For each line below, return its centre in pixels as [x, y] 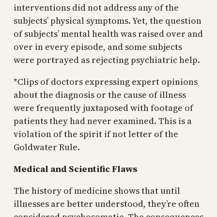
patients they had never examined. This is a [103, 121]
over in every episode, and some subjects [98, 46]
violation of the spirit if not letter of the [96, 134]
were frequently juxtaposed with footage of [103, 108]
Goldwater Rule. [47, 147]
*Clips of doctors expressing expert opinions [106, 81]
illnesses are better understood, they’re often [107, 203]
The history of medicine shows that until [97, 190]
